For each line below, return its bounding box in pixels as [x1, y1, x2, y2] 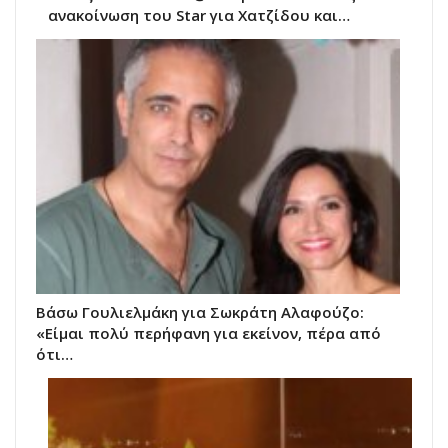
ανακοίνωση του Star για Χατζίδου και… [48, 4, 350, 25]
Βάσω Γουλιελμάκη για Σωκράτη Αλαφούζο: [36, 301, 364, 322]
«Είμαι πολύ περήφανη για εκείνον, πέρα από [36, 322, 381, 343]
